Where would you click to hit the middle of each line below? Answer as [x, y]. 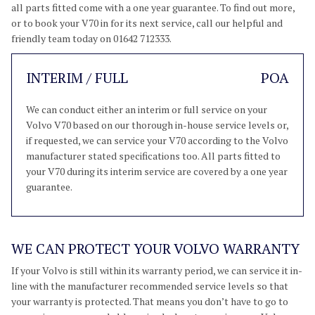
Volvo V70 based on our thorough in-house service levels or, [157, 125]
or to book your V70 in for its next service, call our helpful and [147, 23]
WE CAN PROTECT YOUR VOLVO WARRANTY [155, 249]
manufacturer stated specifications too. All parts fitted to [153, 156]
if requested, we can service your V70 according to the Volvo [157, 140]
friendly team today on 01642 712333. [91, 38]
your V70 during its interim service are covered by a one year [157, 171]
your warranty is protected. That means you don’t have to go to [150, 301]
